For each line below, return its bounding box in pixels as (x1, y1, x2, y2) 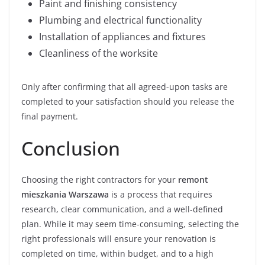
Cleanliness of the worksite (39, 47, 158, 60)
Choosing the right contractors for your (21, 174, 178, 185)
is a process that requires (109, 189, 212, 200)
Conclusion (21, 135, 120, 161)
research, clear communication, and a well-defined (21, 203, 223, 215)
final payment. (21, 111, 78, 122)
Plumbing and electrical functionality (39, 14, 202, 27)
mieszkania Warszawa (21, 189, 109, 200)
